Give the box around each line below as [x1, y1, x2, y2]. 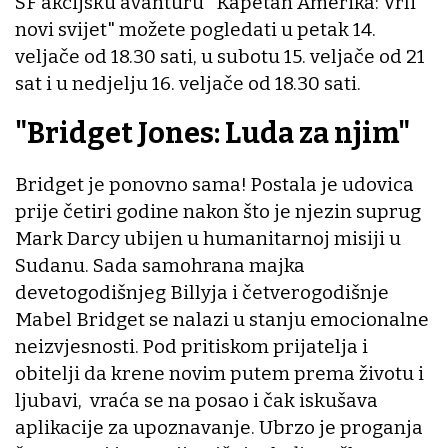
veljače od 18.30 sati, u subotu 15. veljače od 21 [15, 44, 425, 68]
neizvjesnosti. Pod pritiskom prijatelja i [15, 335, 368, 359]
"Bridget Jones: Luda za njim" [15, 116, 410, 152]
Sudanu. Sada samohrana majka [15, 254, 305, 278]
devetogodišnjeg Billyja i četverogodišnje [15, 281, 389, 305]
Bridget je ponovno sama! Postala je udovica [15, 173, 414, 197]
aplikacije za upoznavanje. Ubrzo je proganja [15, 416, 423, 440]
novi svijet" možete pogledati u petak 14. [15, 17, 376, 41]
